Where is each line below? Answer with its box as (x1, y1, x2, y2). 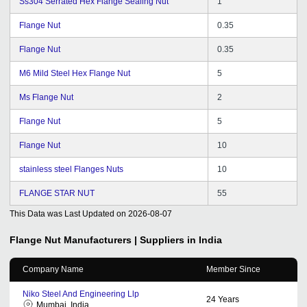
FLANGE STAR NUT (19, 188, 95, 198)
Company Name (23, 264, 84, 274)
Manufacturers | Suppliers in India (64, 234, 222, 245)
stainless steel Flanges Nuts (19, 164, 123, 174)
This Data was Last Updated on (10, 208, 126, 219)
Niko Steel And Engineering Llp (23, 288, 139, 299)
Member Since (206, 264, 260, 274)
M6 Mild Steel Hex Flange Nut (19, 68, 130, 78)
